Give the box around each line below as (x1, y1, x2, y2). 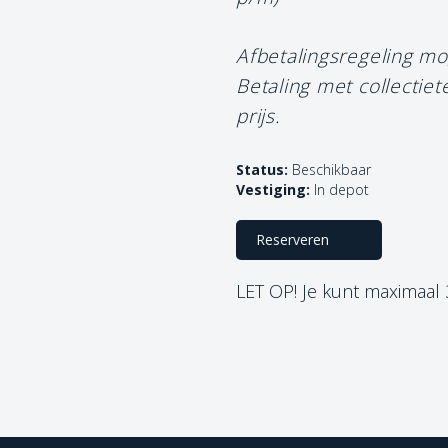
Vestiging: (236, 179, 310, 199)
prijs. (236, 101, 281, 129)
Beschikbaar (288, 159, 371, 179)
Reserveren (256, 229, 329, 249)
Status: (236, 159, 288, 179)
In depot (314, 179, 369, 199)
